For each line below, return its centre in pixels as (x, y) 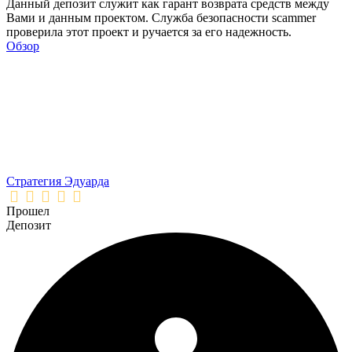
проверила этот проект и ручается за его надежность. (149, 32)
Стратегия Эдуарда (58, 181)
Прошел (28, 211)
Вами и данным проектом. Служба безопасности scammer (161, 18)
